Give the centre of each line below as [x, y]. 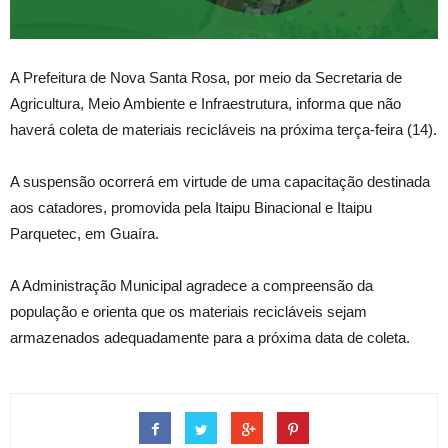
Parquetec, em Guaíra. [84, 233]
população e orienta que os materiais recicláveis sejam [188, 311]
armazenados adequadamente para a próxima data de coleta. [210, 337]
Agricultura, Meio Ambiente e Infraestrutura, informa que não [205, 103]
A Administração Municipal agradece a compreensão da [191, 285]
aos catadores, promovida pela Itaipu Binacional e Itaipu [191, 207]
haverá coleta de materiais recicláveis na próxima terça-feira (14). [223, 129]
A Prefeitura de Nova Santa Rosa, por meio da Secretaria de [206, 77]
